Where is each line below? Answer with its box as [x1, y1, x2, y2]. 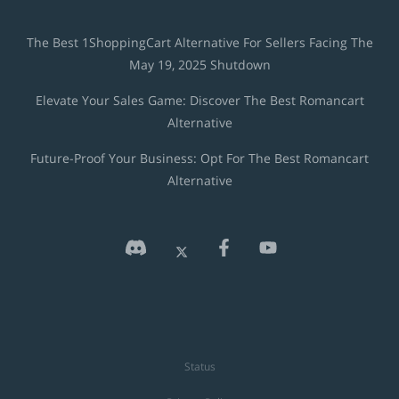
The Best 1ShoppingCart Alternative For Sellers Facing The [26, 34, 373, 52]
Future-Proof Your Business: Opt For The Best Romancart [30, 150, 369, 167]
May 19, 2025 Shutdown [128, 56, 271, 74]
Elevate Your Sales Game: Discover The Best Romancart [35, 92, 364, 110]
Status [183, 359, 216, 375]
